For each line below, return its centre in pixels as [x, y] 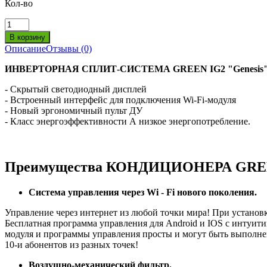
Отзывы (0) [69, 48]
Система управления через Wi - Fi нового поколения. [143, 192]
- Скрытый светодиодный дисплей [76, 89]
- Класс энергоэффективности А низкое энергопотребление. [128, 121]
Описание [25, 48]
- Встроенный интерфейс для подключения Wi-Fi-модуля [120, 100]
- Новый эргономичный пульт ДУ [74, 110]
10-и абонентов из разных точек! [72, 244]
